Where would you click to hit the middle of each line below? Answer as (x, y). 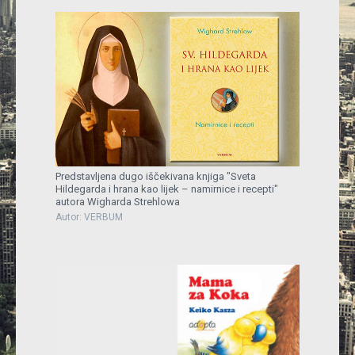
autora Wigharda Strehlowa (118, 201)
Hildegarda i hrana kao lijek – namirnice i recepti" (167, 189)
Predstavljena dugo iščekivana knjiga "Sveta (156, 176)
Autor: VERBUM (89, 217)
